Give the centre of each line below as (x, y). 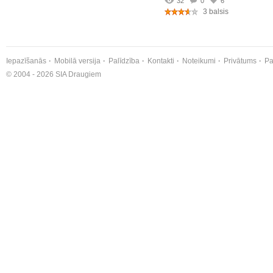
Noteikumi (199, 61)
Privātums (240, 61)
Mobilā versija (77, 61)
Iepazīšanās (26, 61)
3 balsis (215, 12)
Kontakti (161, 61)
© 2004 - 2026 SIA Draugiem (54, 74)
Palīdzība (124, 61)
